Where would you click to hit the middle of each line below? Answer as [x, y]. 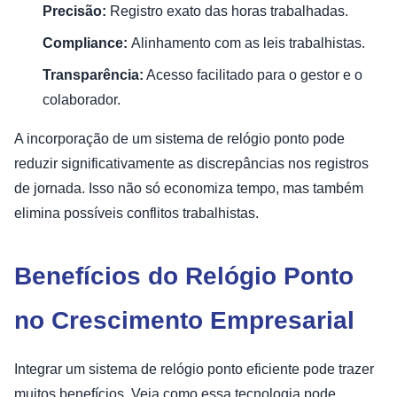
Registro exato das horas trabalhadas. [229, 11]
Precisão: [76, 11]
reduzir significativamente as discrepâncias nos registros [191, 163]
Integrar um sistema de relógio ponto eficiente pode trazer [194, 369]
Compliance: [87, 43]
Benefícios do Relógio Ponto [184, 276]
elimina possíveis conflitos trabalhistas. [136, 213]
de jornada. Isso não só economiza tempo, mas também [189, 188]
